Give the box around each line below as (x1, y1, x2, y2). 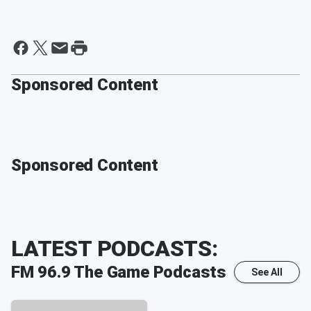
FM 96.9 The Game (11, 262, 149, 282)
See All (251, 267, 283, 278)
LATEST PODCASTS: (11, 235, 218, 262)
